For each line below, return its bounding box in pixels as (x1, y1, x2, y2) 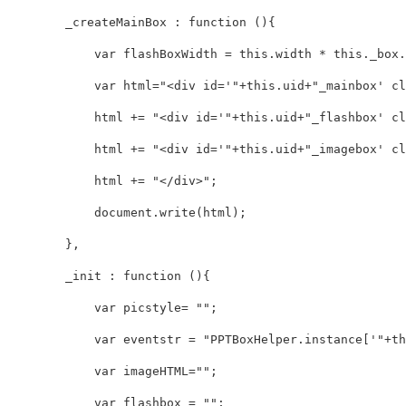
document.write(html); (7, 206, 246, 220)
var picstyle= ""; (7, 301, 217, 315)
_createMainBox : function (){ (7, 15, 275, 30)
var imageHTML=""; (7, 364, 217, 379)
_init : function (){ (7, 269, 210, 284)
